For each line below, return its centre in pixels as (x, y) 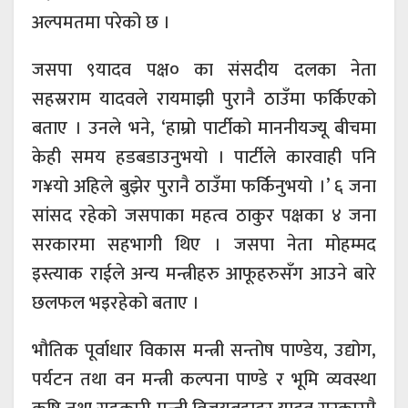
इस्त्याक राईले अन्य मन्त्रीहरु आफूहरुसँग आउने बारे (204, 274)
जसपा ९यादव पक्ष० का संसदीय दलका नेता (204, 70)
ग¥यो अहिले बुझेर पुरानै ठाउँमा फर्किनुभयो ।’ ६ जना (204, 186)
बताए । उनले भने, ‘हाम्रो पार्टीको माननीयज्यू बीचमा (204, 128)
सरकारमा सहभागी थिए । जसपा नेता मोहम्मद (204, 245)
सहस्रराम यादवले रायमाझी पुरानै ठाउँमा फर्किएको (204, 99)
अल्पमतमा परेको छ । (101, 22)
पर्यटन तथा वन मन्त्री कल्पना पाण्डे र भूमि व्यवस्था (204, 379)
